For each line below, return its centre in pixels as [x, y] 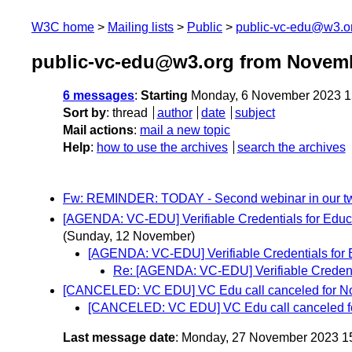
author [174, 113]
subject [255, 113]
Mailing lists [141, 27]
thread [130, 113]
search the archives [291, 148]
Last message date [119, 337]
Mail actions [98, 130]
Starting [164, 96]
